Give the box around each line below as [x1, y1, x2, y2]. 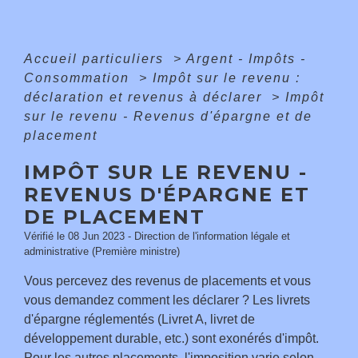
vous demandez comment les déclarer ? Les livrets [24, 293, 310, 308]
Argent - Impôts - [186, 52, 306, 66]
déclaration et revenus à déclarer [24, 90, 267, 105]
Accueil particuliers [24, 52, 169, 66]
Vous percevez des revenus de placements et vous [24, 274, 311, 288]
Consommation [24, 71, 134, 86]
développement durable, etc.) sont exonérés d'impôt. [24, 332, 319, 346]
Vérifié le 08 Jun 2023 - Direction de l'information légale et [24, 230, 290, 243]
